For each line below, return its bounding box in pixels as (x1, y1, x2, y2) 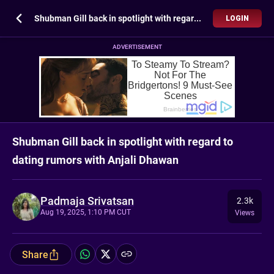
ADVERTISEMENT (112, 43, 162, 50)
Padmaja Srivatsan (40, 194, 134, 207)
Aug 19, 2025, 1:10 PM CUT (40, 207, 131, 217)
